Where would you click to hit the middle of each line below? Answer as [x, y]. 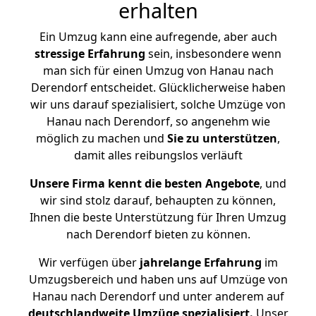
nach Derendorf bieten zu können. [158, 234]
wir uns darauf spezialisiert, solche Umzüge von [158, 104]
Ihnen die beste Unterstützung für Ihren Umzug [158, 217]
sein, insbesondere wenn [213, 54]
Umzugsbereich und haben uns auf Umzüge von [158, 279]
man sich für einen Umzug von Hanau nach [158, 71]
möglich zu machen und [102, 138]
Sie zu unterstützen [222, 138]
